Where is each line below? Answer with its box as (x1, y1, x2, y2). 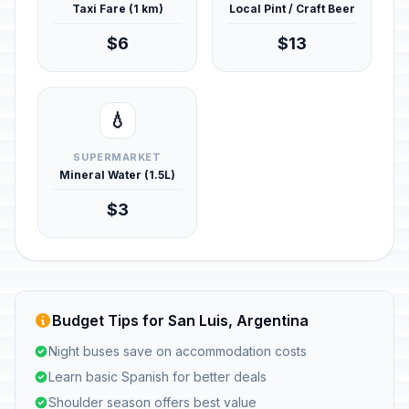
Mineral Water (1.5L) (59, 168, 175, 182)
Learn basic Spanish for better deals (48, 369, 267, 384)
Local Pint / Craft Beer (228, 2, 355, 16)
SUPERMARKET (73, 151, 162, 163)
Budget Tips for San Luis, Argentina (52, 311, 309, 330)
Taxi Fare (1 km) (71, 2, 163, 16)
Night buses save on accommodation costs (48, 343, 307, 359)
